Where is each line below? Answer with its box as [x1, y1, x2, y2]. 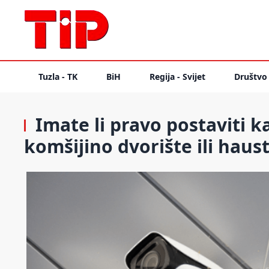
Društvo [234, 71, 267, 82]
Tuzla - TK [38, 71, 77, 82]
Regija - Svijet [150, 71, 205, 82]
